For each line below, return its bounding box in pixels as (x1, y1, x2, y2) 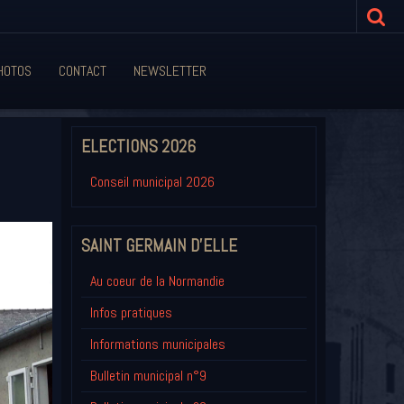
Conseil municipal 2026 (89, 172, 215, 192)
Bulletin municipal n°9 (89, 366, 207, 386)
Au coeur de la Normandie (89, 271, 225, 291)
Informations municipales (89, 335, 225, 354)
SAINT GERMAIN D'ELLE (80, 234, 237, 258)
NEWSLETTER (133, 61, 207, 80)
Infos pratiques (89, 303, 172, 323)
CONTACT (59, 61, 106, 80)
